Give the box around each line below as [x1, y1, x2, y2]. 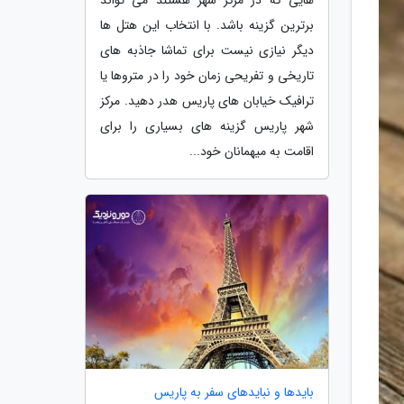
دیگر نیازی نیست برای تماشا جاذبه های [100, 40, 314, 60]
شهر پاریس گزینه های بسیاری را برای [100, 115, 314, 136]
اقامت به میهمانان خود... [189, 141, 314, 161]
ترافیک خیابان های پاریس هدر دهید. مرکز [100, 90, 314, 111]
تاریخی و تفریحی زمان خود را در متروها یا [100, 65, 314, 86]
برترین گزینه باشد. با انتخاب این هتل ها [100, 14, 314, 35]
